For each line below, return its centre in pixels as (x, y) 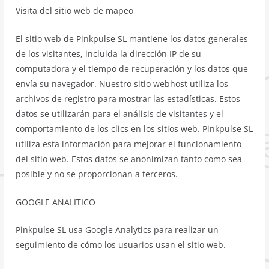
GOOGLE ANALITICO (56, 202)
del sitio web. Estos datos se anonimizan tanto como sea (129, 159)
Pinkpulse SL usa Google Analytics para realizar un (117, 230)
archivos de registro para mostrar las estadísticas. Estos (128, 98)
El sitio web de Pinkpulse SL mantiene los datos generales (132, 38)
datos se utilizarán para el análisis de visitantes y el (120, 113)
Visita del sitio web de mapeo (75, 11)
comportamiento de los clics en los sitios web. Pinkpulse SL (134, 128)
